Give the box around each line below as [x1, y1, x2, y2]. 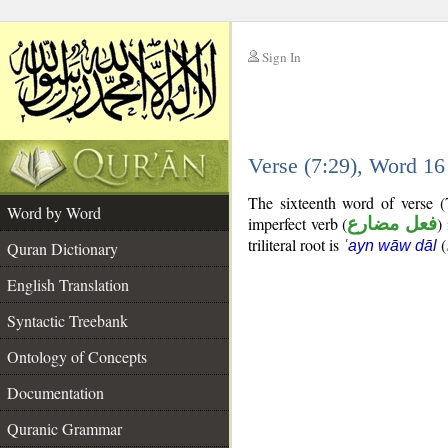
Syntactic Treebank [7, 310, 128, 331]
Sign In [262, 48, 301, 66]
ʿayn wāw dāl [343, 237, 437, 254]
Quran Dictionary [7, 238, 118, 259]
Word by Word [7, 202, 101, 223]
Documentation [7, 382, 104, 403]
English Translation [7, 274, 129, 295]
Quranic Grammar [7, 418, 122, 439]
